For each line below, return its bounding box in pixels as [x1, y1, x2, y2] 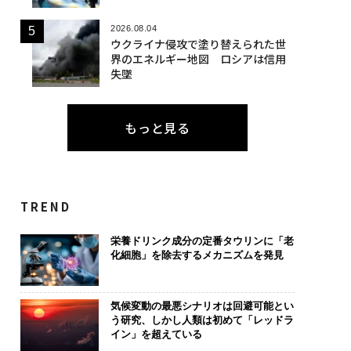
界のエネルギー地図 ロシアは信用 [110, 50, 286, 67]
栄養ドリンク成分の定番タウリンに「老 [110, 234, 294, 247]
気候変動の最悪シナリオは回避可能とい [110, 300, 294, 313]
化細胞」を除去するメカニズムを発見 [110, 248, 284, 261]
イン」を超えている [110, 328, 202, 341]
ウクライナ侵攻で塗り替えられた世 [110, 35, 286, 52]
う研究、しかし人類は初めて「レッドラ [110, 314, 294, 327]
